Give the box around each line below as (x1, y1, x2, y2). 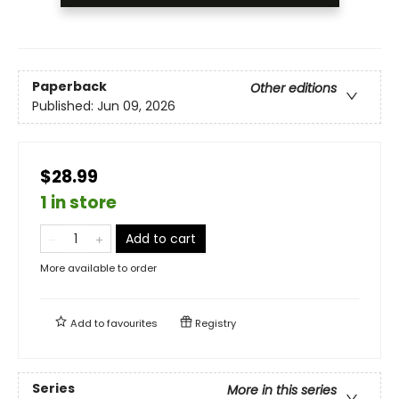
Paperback (32, 77, 107, 95)
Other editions (250, 78, 337, 97)
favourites (107, 315, 158, 330)
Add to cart (126, 229, 196, 248)
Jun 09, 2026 (97, 96, 175, 115)
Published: (32, 96, 97, 115)
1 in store (40, 190, 117, 215)
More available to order (40, 260, 157, 275)
